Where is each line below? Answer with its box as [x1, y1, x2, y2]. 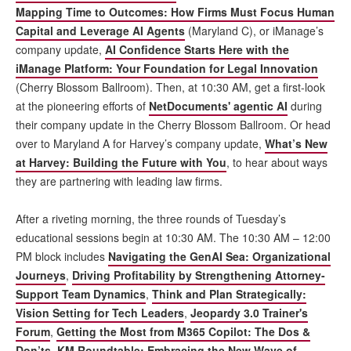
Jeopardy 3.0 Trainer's [190, 304, 308, 320]
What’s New [265, 135, 327, 151]
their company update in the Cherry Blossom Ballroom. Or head [16, 116, 331, 132]
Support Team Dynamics [16, 285, 146, 302]
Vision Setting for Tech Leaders [16, 304, 184, 320]
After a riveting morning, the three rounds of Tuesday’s [16, 210, 286, 226]
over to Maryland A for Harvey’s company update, [16, 135, 265, 151]
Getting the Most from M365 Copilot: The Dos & [56, 323, 310, 339]
